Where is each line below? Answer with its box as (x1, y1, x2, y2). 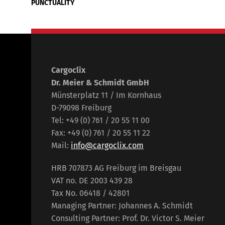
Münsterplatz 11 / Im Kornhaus (51, 90, 161, 100)
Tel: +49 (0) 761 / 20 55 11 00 (51, 116, 150, 125)
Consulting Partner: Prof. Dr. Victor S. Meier (51, 213, 204, 223)
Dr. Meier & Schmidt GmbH (51, 78, 149, 87)
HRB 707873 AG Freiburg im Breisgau (51, 163, 181, 173)
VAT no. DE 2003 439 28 (51, 176, 133, 185)
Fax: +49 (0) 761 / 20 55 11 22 (51, 128, 150, 138)
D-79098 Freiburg (51, 103, 111, 113)
